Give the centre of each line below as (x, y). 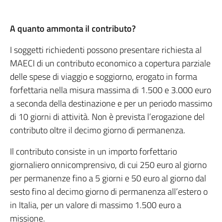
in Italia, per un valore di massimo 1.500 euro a (96, 205)
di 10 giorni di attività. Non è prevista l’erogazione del (107, 117)
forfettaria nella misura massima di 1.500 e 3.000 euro (111, 90)
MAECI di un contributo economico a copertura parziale (110, 63)
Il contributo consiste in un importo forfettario (93, 151)
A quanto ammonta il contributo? (73, 28)
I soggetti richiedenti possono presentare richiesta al (106, 50)
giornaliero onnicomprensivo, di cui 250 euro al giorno (108, 165)
